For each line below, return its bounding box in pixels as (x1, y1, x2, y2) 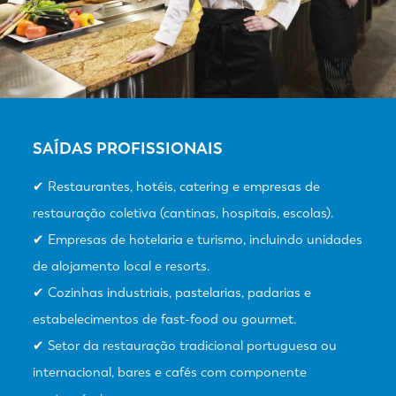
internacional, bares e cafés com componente (33, 363, 307, 380)
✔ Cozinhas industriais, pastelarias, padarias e (33, 284, 311, 301)
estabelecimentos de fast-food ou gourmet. (33, 310, 297, 327)
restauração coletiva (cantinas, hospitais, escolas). (33, 204, 334, 221)
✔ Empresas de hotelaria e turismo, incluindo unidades (33, 231, 362, 247)
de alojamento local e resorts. (33, 257, 210, 274)
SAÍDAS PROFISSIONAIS (33, 138, 223, 158)
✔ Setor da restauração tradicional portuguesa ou (33, 337, 337, 354)
